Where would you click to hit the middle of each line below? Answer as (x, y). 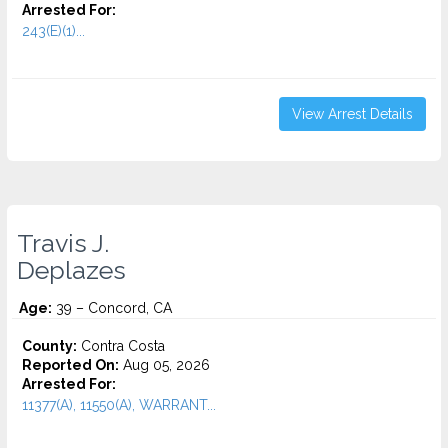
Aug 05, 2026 (164, 365)
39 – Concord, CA (112, 308)
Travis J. (63, 243)
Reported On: (70, 365)
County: (49, 346)
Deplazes (71, 270)
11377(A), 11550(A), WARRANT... (119, 405)
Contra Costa (121, 346)
